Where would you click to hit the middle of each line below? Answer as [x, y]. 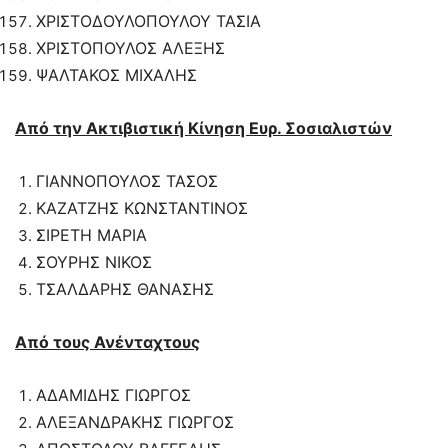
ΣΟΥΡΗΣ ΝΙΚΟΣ [94, 262]
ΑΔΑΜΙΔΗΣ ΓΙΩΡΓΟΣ [113, 395]
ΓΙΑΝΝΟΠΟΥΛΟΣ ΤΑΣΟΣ [127, 181]
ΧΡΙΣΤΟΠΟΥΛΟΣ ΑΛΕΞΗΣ [130, 48]
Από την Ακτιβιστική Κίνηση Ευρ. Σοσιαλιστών [203, 128]
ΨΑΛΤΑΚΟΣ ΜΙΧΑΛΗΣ [116, 75]
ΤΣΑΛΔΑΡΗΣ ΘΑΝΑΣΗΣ [125, 289]
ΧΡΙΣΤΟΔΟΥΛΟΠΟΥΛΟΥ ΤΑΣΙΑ [148, 21]
